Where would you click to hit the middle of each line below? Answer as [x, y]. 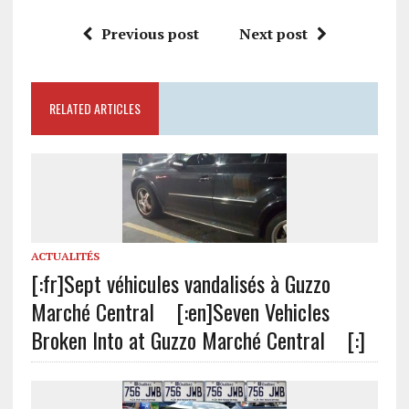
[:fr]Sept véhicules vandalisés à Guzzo [180, 283]
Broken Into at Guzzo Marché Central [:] [198, 339]
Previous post [150, 34]
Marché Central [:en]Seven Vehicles [180, 311]
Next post [273, 34]
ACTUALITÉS [65, 256]
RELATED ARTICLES [94, 109]
